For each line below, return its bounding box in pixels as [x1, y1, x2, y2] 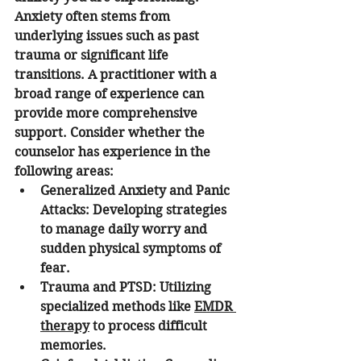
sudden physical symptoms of [40, 241, 224, 257]
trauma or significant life [15, 48, 172, 64]
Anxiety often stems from [15, 9, 173, 25]
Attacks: [40, 202, 89, 218]
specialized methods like [40, 299, 194, 315]
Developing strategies [89, 202, 230, 218]
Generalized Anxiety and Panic [40, 183, 233, 199]
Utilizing [156, 280, 214, 296]
